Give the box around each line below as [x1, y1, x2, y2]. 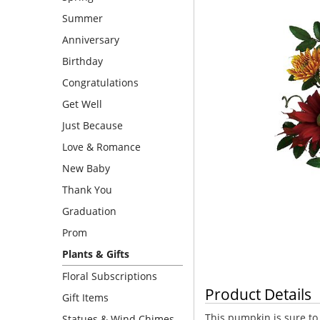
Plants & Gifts [62, 247, 129, 261]
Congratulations [62, 76, 139, 89]
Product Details [205, 284, 311, 305]
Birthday [62, 54, 103, 68]
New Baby [62, 161, 110, 175]
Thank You [62, 183, 112, 196]
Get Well [62, 97, 102, 111]
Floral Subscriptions [62, 269, 157, 283]
